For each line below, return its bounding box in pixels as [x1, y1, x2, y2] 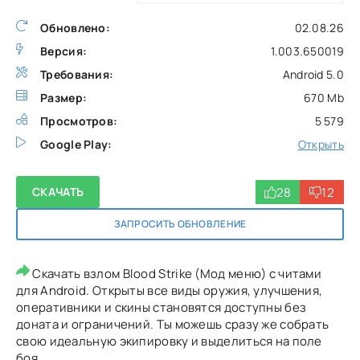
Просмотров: [40, 113, 118, 129]
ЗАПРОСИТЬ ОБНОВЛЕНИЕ [113, 217, 247, 231]
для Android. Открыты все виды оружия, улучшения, [16, 282, 323, 299]
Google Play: [40, 137, 112, 152]
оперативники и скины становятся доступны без [16, 299, 307, 316]
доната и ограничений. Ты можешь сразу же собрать [16, 316, 329, 333]
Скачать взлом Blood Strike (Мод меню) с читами [30, 265, 322, 282]
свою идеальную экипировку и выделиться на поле [16, 333, 322, 350]
